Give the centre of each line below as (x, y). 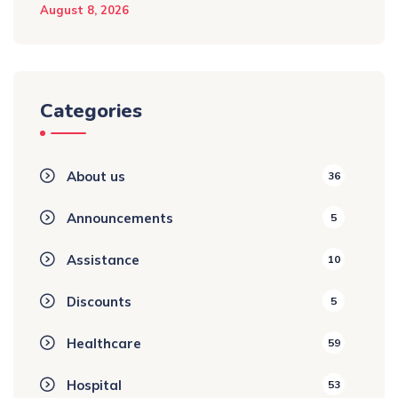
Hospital (94, 385)
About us (96, 176)
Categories (91, 111)
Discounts (99, 301)
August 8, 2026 (84, 9)
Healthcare (104, 343)
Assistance (103, 259)
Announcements (120, 218)
